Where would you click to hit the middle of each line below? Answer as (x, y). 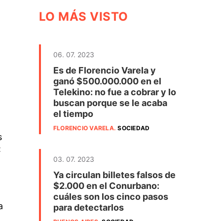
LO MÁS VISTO (84, 17)
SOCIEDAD (134, 128)
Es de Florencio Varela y (105, 70)
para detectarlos (89, 207)
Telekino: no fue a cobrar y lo (115, 92)
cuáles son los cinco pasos (111, 197)
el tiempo (73, 114)
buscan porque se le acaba (110, 103)
